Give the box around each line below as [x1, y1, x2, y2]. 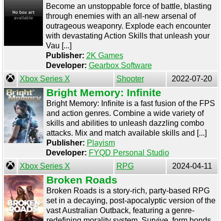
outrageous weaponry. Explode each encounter [45, 22, 211, 30]
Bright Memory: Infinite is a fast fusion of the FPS [46, 99, 215, 108]
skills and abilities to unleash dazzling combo [46, 119, 204, 127]
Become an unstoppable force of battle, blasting [45, 2, 212, 10]
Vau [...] [45, 41, 72, 50]
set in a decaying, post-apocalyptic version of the [46, 196, 216, 205]
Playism [86, 139, 115, 147]
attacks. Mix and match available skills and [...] [46, 129, 207, 137]
